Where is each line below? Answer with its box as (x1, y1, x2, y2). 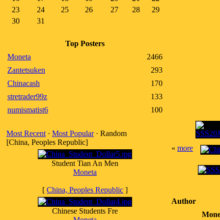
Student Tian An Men (52, 159, 118, 167)
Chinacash (7, 79, 40, 87)
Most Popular (52, 129, 94, 137)
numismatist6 (7, 106, 48, 114)
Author (171, 197, 196, 205)
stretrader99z (7, 92, 47, 101)
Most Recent (6, 129, 46, 137)
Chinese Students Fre (52, 207, 118, 215)
